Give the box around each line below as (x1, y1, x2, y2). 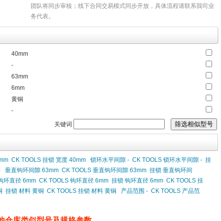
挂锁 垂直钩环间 (149, 167, 192, 174)
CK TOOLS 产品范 (151, 187, 200, 194)
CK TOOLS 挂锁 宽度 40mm (11, 156, 86, 163)
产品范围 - (121, 187, 148, 194)
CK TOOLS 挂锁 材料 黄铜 (47, 187, 116, 194)
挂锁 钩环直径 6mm (111, 177, 163, 184)
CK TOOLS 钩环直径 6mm (39, 177, 109, 184)
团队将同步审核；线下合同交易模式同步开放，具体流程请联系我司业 (31, 2, 214, 9)
